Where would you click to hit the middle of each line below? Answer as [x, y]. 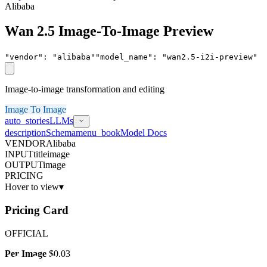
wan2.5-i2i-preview [210, 57]
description [25, 133]
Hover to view [32, 187]
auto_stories [27, 121]
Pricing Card [37, 210]
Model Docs [144, 133]
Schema [61, 133]
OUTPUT [24, 165]
